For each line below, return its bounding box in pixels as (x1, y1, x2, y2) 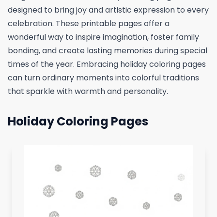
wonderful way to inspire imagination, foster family (8, 31, 199, 43)
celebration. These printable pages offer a (8, 17, 170, 29)
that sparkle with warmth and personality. (8, 85, 168, 97)
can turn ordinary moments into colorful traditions (8, 72, 199, 83)
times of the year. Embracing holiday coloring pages (8, 58, 206, 70)
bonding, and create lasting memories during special (8, 45, 207, 56)
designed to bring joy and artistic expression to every (8, 4, 209, 15)
